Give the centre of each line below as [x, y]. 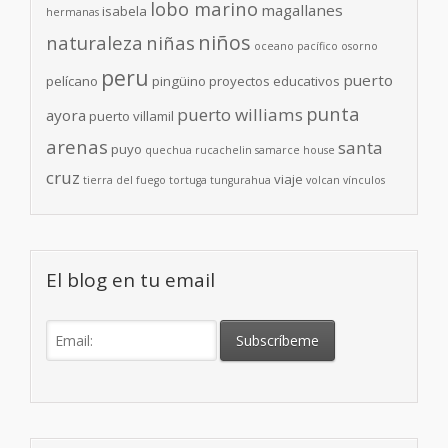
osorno [359, 46]
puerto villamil [131, 116]
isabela [124, 11]
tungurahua [240, 180]
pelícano [72, 81]
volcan [323, 180]
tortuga [188, 180]
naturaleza [94, 42]
